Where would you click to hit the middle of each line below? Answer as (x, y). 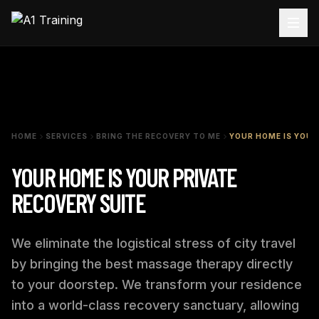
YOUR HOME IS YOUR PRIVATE (124, 177)
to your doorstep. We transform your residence (157, 284)
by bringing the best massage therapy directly (152, 264)
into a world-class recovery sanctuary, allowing (155, 305)
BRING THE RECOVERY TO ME (158, 136)
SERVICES (67, 136)
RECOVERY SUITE (78, 203)
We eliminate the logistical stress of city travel (153, 243)
